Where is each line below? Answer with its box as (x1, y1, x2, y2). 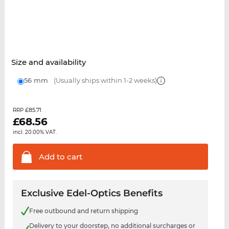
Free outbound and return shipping (29, 207, 138, 215)
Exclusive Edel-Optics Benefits (20, 188, 163, 199)
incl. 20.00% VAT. (12, 129, 57, 136)
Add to (38, 152, 65, 162)
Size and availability (11, 57, 86, 67)
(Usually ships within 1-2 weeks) (52, 76, 157, 85)
